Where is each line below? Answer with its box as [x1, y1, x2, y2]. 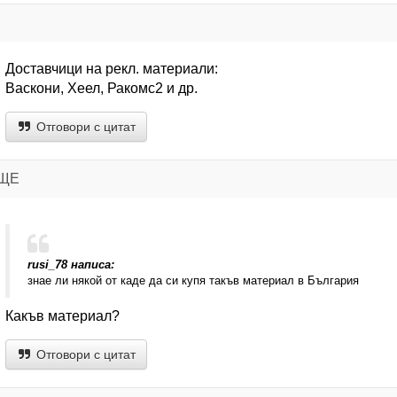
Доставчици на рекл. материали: [4, 61, 218, 76]
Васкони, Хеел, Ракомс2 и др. [4, 81, 198, 96]
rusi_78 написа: [27, 258, 114, 271]
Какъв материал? [4, 308, 120, 323]
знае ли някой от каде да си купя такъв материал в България [27, 274, 359, 287]
